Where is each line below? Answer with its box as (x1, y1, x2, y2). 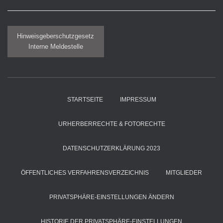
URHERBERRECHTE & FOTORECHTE (58, 120, 165, 127)
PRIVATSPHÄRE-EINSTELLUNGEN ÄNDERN (49, 194, 174, 201)
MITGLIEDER (166, 169, 202, 176)
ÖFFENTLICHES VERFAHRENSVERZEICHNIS (21, 169, 149, 176)
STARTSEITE (67, 96, 103, 103)
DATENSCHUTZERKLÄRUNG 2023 (63, 145, 160, 152)
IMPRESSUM (119, 96, 156, 103)
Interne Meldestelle (28, 43, 83, 51)
